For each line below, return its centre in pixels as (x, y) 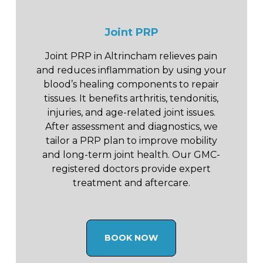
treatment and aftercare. (131, 183)
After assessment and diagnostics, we (131, 126)
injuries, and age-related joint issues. (131, 112)
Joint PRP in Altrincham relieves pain (131, 56)
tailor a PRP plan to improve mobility (131, 140)
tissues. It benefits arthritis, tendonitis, (131, 98)
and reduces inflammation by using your (131, 70)
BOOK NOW (131, 237)
